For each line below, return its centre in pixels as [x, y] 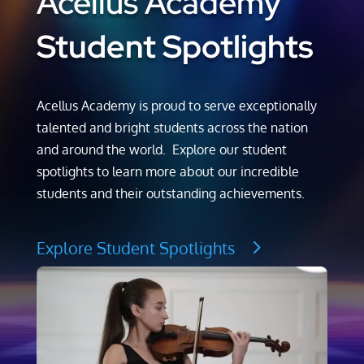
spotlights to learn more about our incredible [167, 172]
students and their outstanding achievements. [170, 194]
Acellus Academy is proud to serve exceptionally [176, 106]
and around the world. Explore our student [161, 150]
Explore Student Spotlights [135, 248]
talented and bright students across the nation [172, 128]
